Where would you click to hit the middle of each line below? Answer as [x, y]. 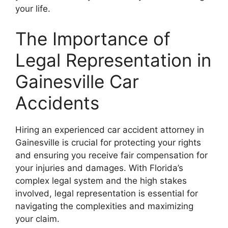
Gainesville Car [77, 81]
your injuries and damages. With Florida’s [99, 168]
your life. [33, 8]
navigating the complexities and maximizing [104, 206]
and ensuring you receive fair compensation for [111, 155]
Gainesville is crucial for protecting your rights [108, 142]
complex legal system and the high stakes [101, 181]
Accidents [57, 103]
